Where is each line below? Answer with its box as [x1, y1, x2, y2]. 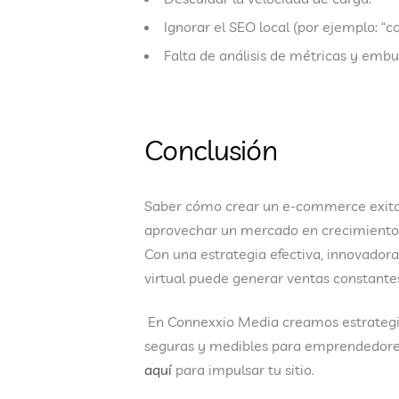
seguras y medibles [144, 337, 268, 355]
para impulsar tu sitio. [172, 361, 314, 379]
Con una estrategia [144, 245, 270, 264]
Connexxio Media [167, 313, 279, 331]
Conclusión [144, 132, 277, 168]
